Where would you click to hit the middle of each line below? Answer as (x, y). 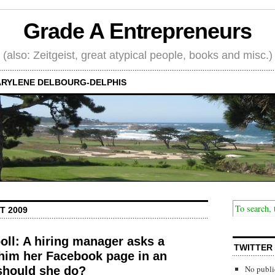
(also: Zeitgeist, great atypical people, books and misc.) (137, 55)
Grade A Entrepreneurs (137, 31)
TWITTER (253, 247)
